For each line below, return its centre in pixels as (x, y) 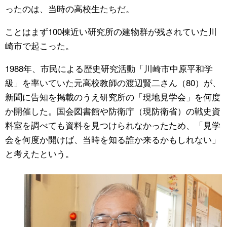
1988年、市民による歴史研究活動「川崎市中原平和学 (109, 68)
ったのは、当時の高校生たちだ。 (70, 8)
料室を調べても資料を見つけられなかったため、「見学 (113, 125)
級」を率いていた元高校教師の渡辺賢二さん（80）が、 (113, 82)
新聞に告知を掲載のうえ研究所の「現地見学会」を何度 (113, 96)
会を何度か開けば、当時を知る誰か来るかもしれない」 (113, 139)
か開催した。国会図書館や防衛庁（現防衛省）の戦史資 (113, 110)
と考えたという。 (40, 153)
